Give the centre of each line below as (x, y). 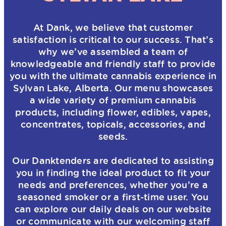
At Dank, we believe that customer (113, 27)
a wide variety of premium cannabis (113, 100)
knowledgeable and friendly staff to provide (113, 63)
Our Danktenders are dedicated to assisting (113, 160)
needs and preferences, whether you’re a (113, 184)
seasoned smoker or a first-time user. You (113, 196)
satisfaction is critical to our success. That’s (113, 39)
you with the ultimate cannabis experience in (113, 75)
